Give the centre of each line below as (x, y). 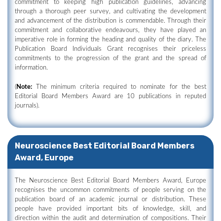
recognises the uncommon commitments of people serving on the (110, 190)
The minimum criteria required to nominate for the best (119, 87)
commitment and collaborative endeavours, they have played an (110, 30)
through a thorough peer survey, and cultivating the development (110, 12)
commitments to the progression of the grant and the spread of (110, 58)
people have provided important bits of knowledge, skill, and (110, 209)
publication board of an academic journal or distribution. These (110, 200)
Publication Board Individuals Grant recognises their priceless (110, 49)
